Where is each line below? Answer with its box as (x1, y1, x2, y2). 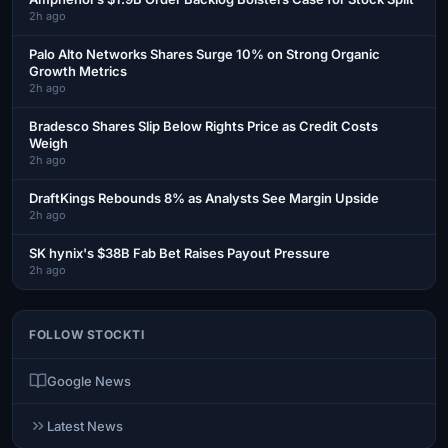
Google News (47, 372, 131, 389)
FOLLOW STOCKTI (29, 326, 144, 342)
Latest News (47, 417, 123, 434)
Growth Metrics (29, 62, 127, 79)
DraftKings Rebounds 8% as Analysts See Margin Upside (29, 189, 379, 206)
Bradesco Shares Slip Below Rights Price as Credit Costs (29, 117, 378, 134)
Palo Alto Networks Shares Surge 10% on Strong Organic (29, 45, 380, 62)
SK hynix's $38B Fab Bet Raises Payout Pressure (29, 244, 330, 261)
